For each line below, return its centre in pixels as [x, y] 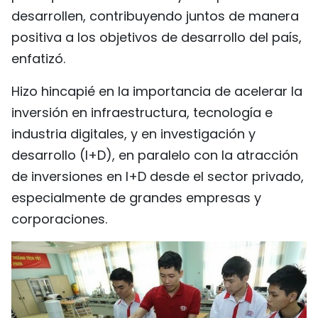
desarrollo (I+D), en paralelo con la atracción [155, 155]
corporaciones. [59, 219]
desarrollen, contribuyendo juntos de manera [155, 16]
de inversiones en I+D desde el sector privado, [158, 176]
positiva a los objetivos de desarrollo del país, [157, 37]
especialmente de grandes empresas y [136, 197]
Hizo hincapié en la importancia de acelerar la [157, 91]
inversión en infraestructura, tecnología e [142, 112]
